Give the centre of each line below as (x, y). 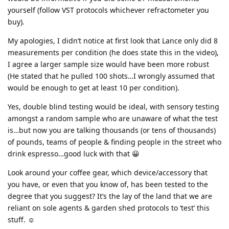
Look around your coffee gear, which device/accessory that (108, 172)
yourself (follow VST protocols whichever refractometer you (108, 10)
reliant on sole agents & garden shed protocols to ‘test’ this (109, 208)
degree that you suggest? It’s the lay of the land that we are (110, 196)
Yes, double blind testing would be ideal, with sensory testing (113, 106)
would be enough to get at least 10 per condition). (94, 87)
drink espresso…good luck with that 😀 (74, 153)
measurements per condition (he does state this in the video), (113, 52)
